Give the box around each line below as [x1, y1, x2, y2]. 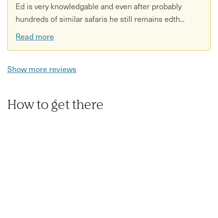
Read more [16, 30, 54, 42]
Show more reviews [7, 62, 76, 74]
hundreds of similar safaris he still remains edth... [16, 13, 184, 25]
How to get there [7, 99, 104, 112]
